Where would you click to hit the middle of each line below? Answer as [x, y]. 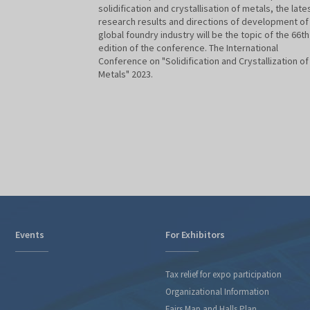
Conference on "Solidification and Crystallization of [203, 61]
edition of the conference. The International [188, 48]
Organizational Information [217, 292]
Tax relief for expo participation [223, 275]
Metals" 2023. [126, 74]
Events [30, 235]
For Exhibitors [195, 235]
